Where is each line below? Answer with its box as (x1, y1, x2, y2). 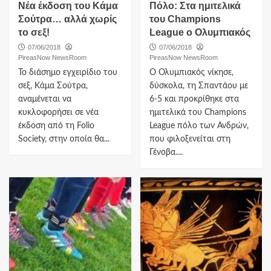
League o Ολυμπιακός (149, 27, 250, 38)
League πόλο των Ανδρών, (149, 121, 249, 130)
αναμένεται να (18, 94, 71, 103)
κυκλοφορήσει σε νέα (18, 108, 99, 117)
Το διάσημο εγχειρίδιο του (18, 68, 117, 77)
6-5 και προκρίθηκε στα (149, 94, 239, 103)
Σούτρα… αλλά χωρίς (18, 13, 117, 24)
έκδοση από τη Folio (18, 121, 94, 130)
